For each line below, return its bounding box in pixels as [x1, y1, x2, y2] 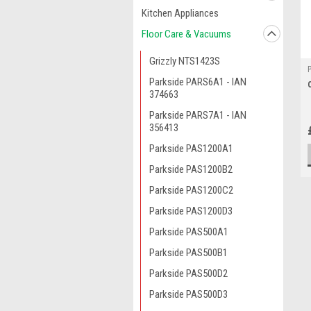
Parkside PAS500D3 [149, 288, 228, 301]
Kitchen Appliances [142, 7, 219, 19]
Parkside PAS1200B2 [149, 163, 233, 176]
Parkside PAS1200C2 [149, 184, 233, 196]
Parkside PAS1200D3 [149, 205, 233, 217]
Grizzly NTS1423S [149, 55, 220, 67]
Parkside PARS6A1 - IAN [149, 76, 246, 88]
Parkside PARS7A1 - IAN [149, 109, 246, 121]
